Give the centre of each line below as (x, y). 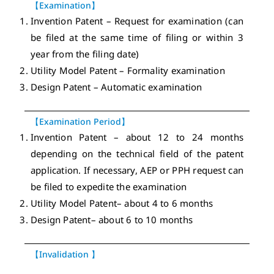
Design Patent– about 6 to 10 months (112, 220)
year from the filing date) (86, 54)
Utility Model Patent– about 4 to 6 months (122, 203)
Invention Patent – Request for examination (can (137, 21)
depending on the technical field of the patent (137, 154)
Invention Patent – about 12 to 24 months (137, 137)
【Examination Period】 (80, 121)
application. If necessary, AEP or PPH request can (137, 170)
